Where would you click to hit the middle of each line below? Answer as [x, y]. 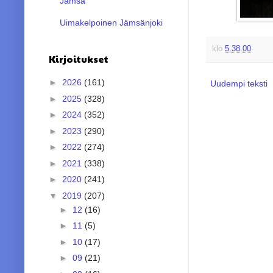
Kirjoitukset [79, 58]
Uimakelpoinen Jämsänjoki [111, 22]
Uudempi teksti [239, 83]
